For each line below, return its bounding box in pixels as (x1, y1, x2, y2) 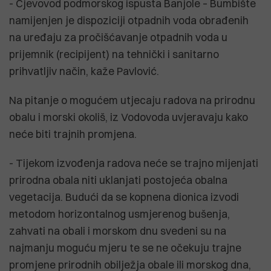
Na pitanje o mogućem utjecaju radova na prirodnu (9, 93, 255, 106)
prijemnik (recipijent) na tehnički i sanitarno (9, 47, 219, 60)
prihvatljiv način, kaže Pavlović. (9, 64, 159, 77)
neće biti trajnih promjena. (9, 127, 137, 140)
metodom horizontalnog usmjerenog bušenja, (9, 207, 230, 220)
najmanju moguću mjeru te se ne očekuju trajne (9, 241, 241, 254)
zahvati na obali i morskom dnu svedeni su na (9, 224, 226, 237)
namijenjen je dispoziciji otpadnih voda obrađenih (9, 13, 249, 27)
